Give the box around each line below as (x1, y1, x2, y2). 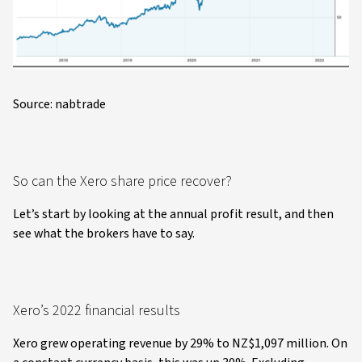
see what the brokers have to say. (13, 224, 195, 242)
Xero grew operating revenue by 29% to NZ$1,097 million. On (13, 334, 347, 352)
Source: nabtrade (13, 95, 106, 113)
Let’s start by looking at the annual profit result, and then (13, 204, 334, 223)
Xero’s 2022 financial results (13, 300, 180, 321)
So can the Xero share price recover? (13, 170, 232, 192)
